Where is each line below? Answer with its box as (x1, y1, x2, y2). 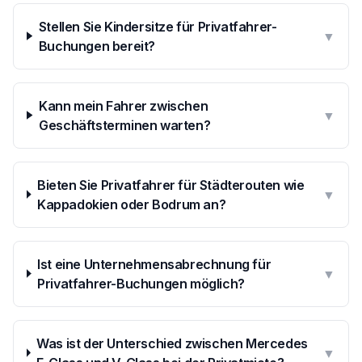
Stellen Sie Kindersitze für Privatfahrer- (38, 18, 277, 35)
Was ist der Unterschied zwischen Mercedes (36, 335, 308, 351)
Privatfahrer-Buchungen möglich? (37, 275, 245, 292)
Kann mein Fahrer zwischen (39, 97, 208, 114)
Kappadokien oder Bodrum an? (36, 196, 226, 213)
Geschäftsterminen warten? (39, 116, 211, 133)
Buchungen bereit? (38, 37, 156, 54)
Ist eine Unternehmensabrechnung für (37, 255, 271, 272)
